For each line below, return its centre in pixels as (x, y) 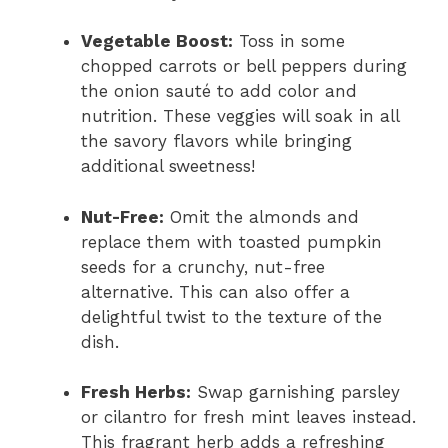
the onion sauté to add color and (219, 91)
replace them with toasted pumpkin (231, 241)
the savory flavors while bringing (216, 141)
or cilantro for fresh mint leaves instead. (248, 417)
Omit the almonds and (261, 216)
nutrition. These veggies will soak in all (240, 116)
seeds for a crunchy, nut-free (203, 266)
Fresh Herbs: (136, 392)
